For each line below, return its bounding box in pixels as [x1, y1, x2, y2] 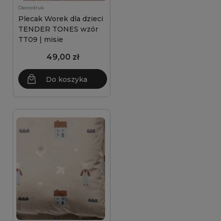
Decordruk [18, 4, 44, 11]
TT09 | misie [18, 35, 63, 44]
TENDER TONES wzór [18, 25, 98, 34]
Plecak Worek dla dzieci [18, 14, 103, 23]
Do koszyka [46, 75, 87, 84]
